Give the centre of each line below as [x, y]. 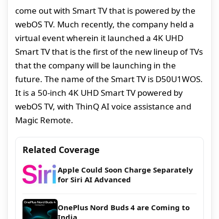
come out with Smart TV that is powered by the [105, 11]
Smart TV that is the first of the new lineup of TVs [109, 52]
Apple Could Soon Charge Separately [125, 170]
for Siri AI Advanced [94, 180]
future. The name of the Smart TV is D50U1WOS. [109, 79]
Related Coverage [61, 150]
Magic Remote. [44, 120]
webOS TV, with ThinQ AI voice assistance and [103, 107]
